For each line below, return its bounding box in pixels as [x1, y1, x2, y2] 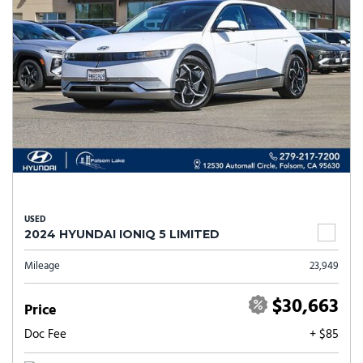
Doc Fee [24, 325, 66, 344]
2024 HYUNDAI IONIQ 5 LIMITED [24, 227, 220, 241]
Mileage [24, 258, 60, 275]
